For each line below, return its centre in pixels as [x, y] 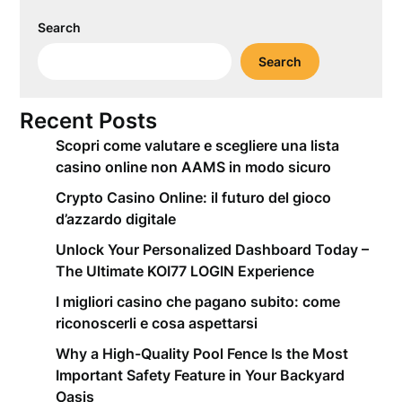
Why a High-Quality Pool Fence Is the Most [202, 354]
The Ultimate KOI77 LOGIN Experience [185, 271]
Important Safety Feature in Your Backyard [201, 375]
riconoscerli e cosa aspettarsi [157, 323]
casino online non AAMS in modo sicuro [194, 167]
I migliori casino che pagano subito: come [198, 301]
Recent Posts [89, 121]
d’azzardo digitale [116, 219]
